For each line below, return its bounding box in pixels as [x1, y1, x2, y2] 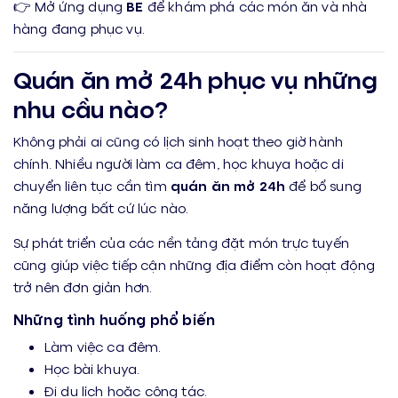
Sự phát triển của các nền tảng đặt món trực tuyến [13, 234, 349, 251]
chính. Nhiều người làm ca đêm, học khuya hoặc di [13, 155, 344, 171]
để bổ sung [285, 177, 362, 194]
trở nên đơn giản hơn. [13, 278, 153, 295]
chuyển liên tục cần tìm [13, 177, 171, 194]
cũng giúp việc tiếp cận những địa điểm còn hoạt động [13, 256, 376, 273]
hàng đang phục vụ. [13, 20, 145, 36]
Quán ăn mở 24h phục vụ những [13, 64, 378, 94]
